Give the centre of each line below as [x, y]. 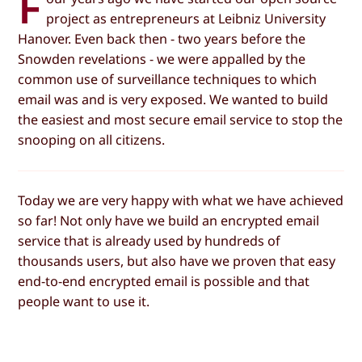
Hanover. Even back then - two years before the [162, 38]
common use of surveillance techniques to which [168, 79]
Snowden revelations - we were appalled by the [162, 59]
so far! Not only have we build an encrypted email [169, 221]
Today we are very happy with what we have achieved [181, 201]
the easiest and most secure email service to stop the [181, 119]
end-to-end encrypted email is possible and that [164, 282]
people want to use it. [84, 302]
